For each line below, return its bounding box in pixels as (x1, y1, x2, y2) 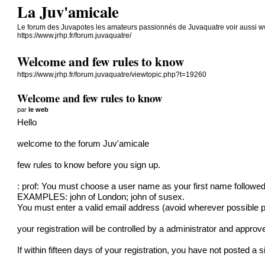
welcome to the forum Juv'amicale (17, 138, 150, 148)
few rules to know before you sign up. (17, 160, 161, 170)
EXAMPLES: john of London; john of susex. (17, 192, 185, 202)
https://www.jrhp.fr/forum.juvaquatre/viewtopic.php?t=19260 (17, 70, 207, 79)
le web (28, 105, 49, 113)
